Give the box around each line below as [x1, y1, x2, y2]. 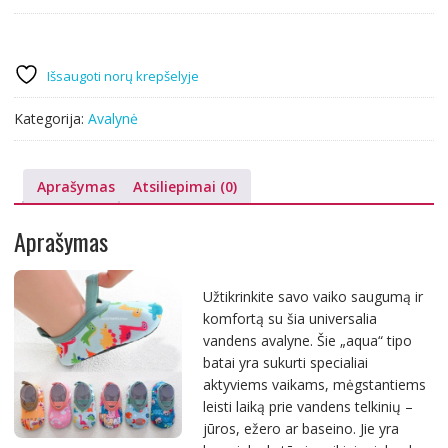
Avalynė [87, 109, 138, 129]
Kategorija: [13, 109, 88, 129]
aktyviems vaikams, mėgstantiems [202, 374, 426, 394]
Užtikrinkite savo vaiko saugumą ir [202, 286, 423, 306]
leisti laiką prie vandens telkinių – [202, 396, 413, 416]
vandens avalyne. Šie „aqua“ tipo [202, 330, 412, 350]
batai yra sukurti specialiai [202, 352, 368, 372]
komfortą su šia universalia [202, 308, 377, 328]
